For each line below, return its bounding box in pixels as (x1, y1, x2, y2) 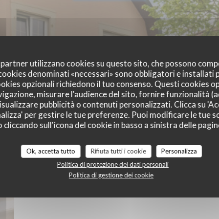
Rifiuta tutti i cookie (90, 147, 146, 155)
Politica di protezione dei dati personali (57, 160, 169, 168)
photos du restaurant (41, 147, 178, 174)
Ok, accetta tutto (26, 147, 75, 155)
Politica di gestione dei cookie (68, 171, 153, 179)
